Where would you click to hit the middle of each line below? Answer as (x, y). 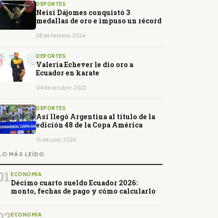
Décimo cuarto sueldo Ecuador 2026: (74, 183)
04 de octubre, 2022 (61, 88)
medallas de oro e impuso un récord (99, 21)
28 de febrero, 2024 (61, 36)
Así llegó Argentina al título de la (96, 117)
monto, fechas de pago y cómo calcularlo (83, 191)
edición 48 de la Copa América (89, 125)
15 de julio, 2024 (56, 140)
